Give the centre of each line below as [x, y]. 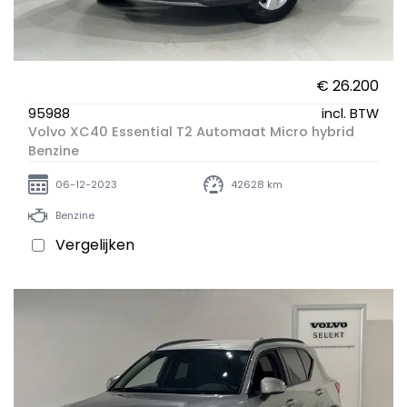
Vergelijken [95, 245]
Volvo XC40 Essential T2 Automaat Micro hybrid [191, 132]
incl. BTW [350, 114]
